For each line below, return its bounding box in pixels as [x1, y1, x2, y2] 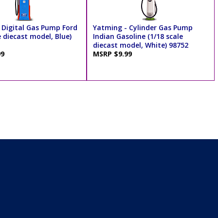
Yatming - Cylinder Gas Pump [92, 23, 193, 33]
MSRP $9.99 [92, 49, 136, 59]
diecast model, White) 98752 [92, 40, 188, 50]
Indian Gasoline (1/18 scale [92, 32, 183, 41]
